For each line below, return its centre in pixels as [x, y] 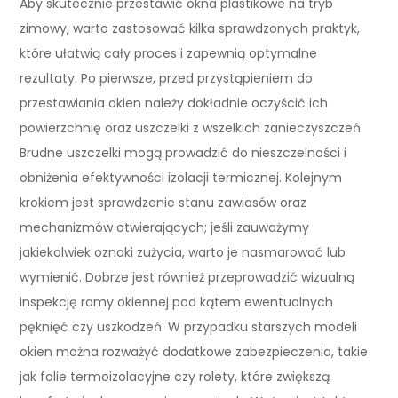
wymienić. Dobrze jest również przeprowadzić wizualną [187, 277]
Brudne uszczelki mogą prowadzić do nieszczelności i [183, 152]
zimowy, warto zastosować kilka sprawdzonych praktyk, [190, 28]
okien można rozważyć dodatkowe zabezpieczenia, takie [194, 351]
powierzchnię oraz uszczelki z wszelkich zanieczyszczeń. [192, 127]
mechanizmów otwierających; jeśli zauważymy [165, 227]
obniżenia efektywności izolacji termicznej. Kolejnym [181, 177]
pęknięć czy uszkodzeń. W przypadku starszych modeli [189, 326]
